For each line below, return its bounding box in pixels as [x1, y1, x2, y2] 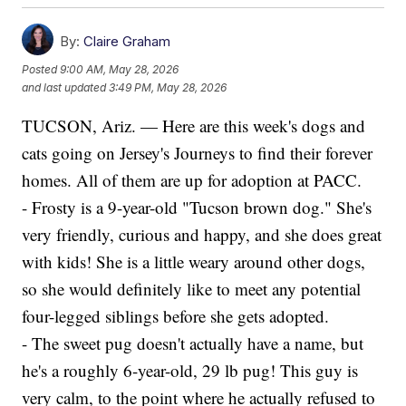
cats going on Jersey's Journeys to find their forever [22, 140, 373, 164]
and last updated [22, 81, 107, 95]
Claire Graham [83, 32, 171, 50]
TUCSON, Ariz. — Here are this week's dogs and [22, 113, 366, 137]
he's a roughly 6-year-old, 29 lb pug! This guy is [22, 358, 359, 382]
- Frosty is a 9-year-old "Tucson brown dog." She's [22, 195, 372, 218]
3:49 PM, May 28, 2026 [109, 81, 227, 95]
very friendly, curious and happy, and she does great [22, 222, 382, 246]
